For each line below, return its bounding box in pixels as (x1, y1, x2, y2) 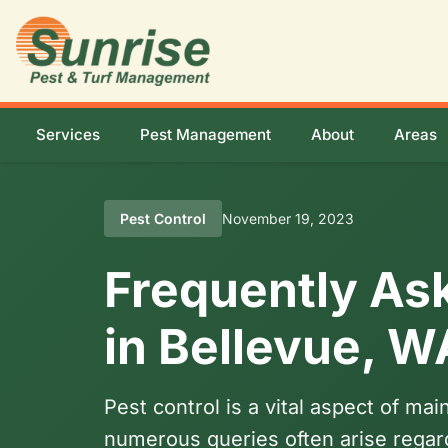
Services (36, 125, 100, 144)
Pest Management (140, 125, 271, 144)
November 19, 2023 (222, 210, 354, 227)
